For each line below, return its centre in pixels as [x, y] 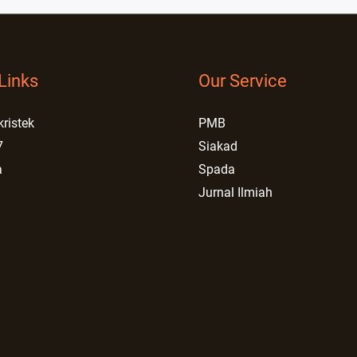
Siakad [218, 147]
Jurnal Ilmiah [235, 193]
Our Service [243, 81]
